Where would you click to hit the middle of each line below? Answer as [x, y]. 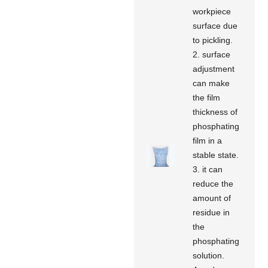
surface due [215, 25]
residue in [211, 212]
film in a [208, 140]
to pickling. [213, 40]
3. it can [208, 169]
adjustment [214, 68]
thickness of [215, 112]
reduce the [213, 183]
